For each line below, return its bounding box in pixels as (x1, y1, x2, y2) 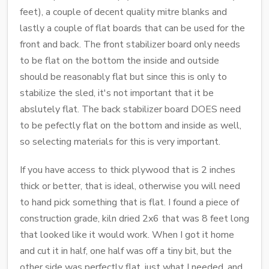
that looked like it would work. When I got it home (20, 228, 234, 241)
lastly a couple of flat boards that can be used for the (20, 21, 245, 35)
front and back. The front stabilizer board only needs (20, 37, 240, 51)
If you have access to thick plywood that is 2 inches (20, 163, 235, 177)
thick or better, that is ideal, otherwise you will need (20, 179, 240, 193)
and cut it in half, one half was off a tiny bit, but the (20, 244, 232, 258)
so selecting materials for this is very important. (20, 134, 220, 148)
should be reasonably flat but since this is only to (20, 70, 227, 83)
